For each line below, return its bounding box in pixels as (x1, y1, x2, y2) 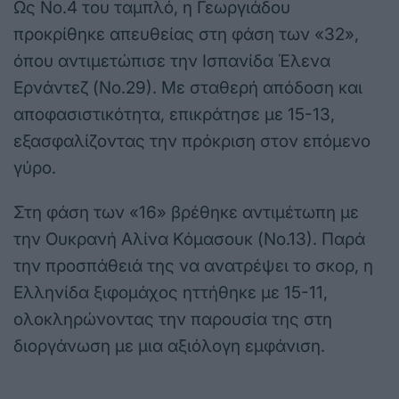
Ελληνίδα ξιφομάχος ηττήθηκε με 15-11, (13, 282, 328, 304)
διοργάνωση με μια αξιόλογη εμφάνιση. (13, 336, 325, 357)
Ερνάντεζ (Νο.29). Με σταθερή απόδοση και (13, 77, 362, 99)
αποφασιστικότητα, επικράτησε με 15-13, (13, 104, 335, 126)
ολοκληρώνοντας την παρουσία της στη (13, 309, 332, 330)
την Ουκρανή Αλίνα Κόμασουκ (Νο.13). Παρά (13, 229, 365, 250)
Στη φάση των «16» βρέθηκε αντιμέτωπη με (13, 202, 359, 224)
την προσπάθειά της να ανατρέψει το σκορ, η (13, 256, 373, 277)
